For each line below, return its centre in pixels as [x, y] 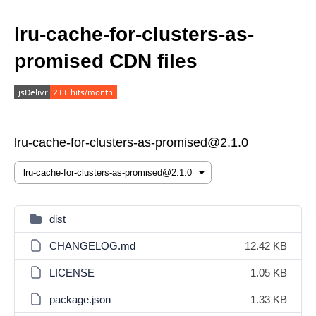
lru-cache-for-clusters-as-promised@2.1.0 [131, 142]
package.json [80, 299]
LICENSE [72, 273]
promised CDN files [106, 61]
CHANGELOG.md [92, 246]
